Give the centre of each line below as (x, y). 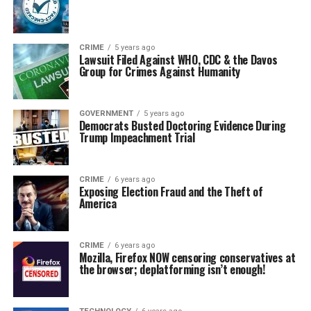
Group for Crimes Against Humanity (160, 72)
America (98, 204)
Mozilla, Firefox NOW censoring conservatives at (187, 258)
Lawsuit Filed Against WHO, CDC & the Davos (178, 60)
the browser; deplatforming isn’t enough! (172, 270)
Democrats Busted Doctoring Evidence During (182, 126)
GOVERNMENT (106, 114)
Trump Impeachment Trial (137, 138)
